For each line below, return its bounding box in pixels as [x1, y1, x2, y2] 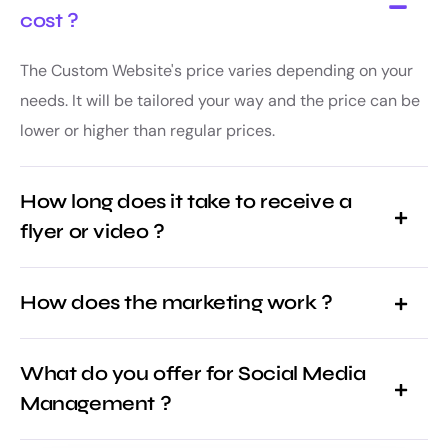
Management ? [20, 391, 172, 417]
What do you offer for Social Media [20, 361, 366, 387]
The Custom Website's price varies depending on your [20, 60, 413, 82]
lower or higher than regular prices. [20, 120, 275, 142]
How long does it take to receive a [20, 189, 352, 215]
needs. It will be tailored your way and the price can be [20, 90, 420, 112]
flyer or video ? [20, 219, 165, 245]
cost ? [20, 8, 79, 34]
